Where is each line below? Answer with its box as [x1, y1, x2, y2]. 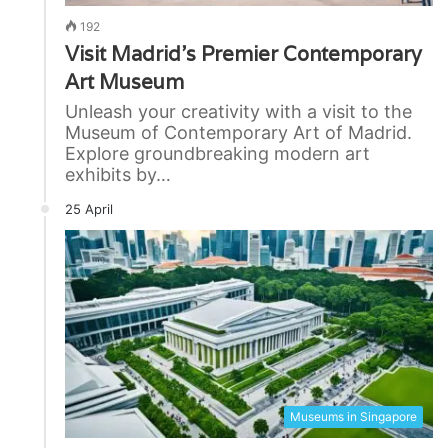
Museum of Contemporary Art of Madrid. [65, 122, 412, 144]
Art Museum [65, 69, 184, 96]
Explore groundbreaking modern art [65, 143, 370, 165]
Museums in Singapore [290, 409, 417, 425]
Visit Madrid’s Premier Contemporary [65, 41, 422, 68]
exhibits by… [65, 164, 171, 186]
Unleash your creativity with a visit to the [65, 101, 412, 123]
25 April [65, 201, 113, 218]
